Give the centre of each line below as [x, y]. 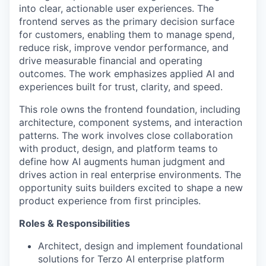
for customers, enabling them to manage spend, [127, 34]
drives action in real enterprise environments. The [130, 175]
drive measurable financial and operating [111, 61]
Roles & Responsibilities [75, 223]
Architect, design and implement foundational [140, 246]
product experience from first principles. [110, 201]
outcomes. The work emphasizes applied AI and [127, 74]
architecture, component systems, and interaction [131, 122]
